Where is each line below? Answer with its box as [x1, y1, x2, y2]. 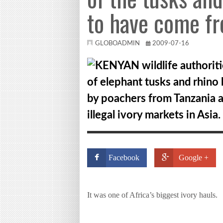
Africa [129, 191, 149, 200]
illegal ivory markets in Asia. [87, 110, 221, 120]
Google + [179, 153, 209, 162]
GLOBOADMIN [95, 40, 140, 47]
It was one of [87, 191, 129, 200]
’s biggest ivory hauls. [149, 191, 218, 200]
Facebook [109, 153, 139, 162]
